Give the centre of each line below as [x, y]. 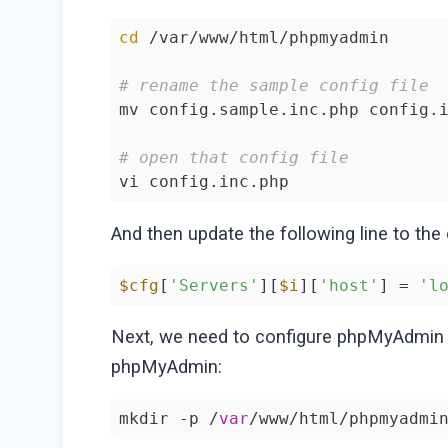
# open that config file [234, 158]
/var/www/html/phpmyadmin [264, 38]
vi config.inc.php [204, 182]
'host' [349, 285]
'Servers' [214, 285]
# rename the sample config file [274, 86]
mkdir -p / [169, 418]
